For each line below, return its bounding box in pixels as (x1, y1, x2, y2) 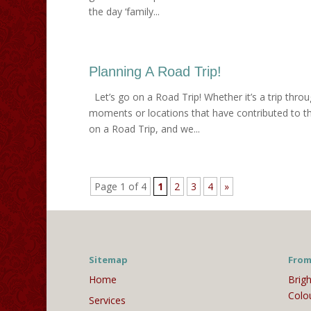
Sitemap (88, 253, 128, 267)
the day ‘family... (88, 4, 160, 18)
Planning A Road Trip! (88, 63, 221, 79)
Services (88, 294, 126, 308)
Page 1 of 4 (94, 179, 146, 193)
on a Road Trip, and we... (88, 121, 200, 135)
